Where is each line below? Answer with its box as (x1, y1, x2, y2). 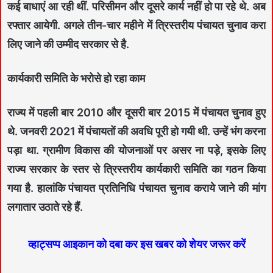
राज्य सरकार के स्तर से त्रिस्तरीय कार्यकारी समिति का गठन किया (7, 162, 266, 175)
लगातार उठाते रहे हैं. (7, 200, 83, 213)
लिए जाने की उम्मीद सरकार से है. (7, 37, 129, 51)
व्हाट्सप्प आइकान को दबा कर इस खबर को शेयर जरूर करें (27, 237, 246, 250)
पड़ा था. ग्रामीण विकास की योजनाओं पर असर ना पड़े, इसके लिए (7, 143, 266, 157)
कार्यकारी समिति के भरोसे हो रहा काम (7, 71, 145, 85)
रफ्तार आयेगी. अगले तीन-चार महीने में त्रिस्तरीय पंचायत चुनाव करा (7, 18, 266, 32)
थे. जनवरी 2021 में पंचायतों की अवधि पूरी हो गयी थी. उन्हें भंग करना (7, 124, 266, 138)
